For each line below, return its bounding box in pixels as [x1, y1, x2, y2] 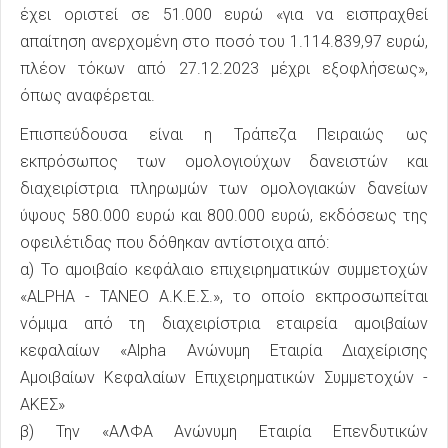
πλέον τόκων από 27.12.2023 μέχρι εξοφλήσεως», [20, 58, 428, 78]
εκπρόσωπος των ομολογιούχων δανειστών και [20, 151, 428, 171]
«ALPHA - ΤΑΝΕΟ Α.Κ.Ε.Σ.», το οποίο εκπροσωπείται [20, 286, 428, 306]
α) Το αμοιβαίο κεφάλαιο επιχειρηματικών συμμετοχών [20, 259, 428, 279]
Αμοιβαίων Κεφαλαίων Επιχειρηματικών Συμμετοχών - [20, 367, 428, 387]
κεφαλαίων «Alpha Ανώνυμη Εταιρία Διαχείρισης [20, 340, 428, 360]
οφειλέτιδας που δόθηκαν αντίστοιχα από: [20, 232, 329, 252]
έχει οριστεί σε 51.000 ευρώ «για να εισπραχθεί [20, 4, 428, 24]
